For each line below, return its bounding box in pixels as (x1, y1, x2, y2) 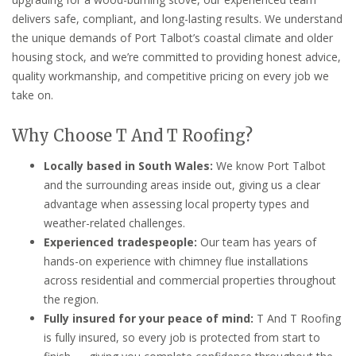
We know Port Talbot (213, 157, 326, 173)
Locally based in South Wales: (44, 157, 213, 173)
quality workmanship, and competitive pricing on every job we (12, 68, 329, 84)
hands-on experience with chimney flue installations (44, 253, 308, 269)
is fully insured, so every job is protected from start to (44, 329, 320, 345)
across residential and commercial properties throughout (44, 272, 336, 288)
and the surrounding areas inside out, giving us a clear (44, 176, 320, 192)
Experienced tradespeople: (44, 234, 197, 250)
